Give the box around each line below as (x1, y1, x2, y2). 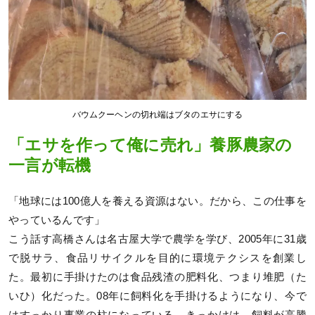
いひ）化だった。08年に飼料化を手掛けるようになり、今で (8, 290, 307, 302)
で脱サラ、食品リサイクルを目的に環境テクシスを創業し (8, 252, 307, 264)
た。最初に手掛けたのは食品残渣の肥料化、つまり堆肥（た (8, 271, 307, 283)
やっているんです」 (8, 214, 105, 226)
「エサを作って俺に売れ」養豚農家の (8, 136, 292, 155)
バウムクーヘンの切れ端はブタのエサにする (72, 110, 243, 120)
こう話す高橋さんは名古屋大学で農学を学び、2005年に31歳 (8, 233, 307, 245)
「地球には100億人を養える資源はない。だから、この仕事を (8, 195, 307, 207)
